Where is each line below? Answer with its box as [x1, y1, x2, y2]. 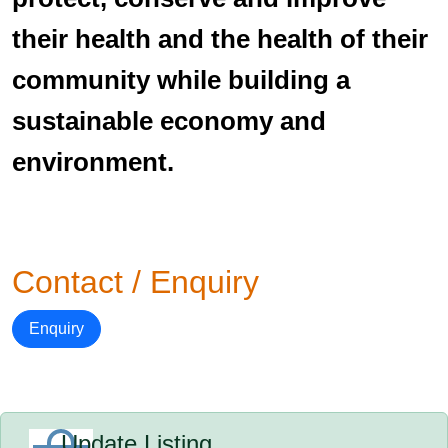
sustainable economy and [12, 106, 326, 136]
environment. [12, 147, 174, 177]
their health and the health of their [12, 24, 428, 54]
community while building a [12, 65, 350, 95]
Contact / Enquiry [12, 264, 259, 300]
